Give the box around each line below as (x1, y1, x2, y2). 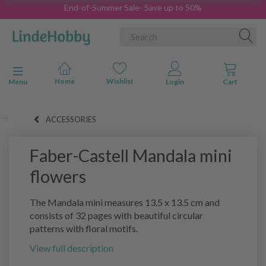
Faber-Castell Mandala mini (30, 145, 232, 166)
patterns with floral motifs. (30, 222, 138, 234)
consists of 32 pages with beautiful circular (30, 209, 203, 221)
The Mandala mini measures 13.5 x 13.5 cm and (30, 196, 220, 208)
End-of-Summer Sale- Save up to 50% (64, 2, 202, 12)
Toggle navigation (17, 67, 69, 76)
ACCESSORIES (46, 114, 96, 124)
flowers (30, 166, 86, 186)
